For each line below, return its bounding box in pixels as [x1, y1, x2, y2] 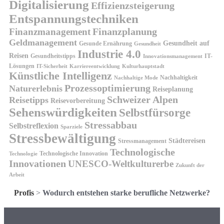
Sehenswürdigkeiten [9, 105, 117, 119]
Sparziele [60, 123, 82, 129]
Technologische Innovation [39, 149, 108, 157]
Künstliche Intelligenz [9, 69, 112, 82]
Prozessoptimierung [64, 82, 150, 93]
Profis [14, 188, 34, 197]
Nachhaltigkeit [160, 73, 197, 81]
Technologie [9, 150, 37, 156]
